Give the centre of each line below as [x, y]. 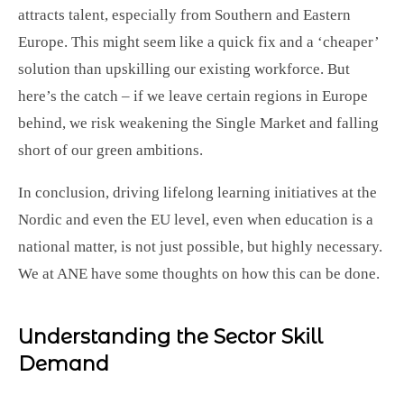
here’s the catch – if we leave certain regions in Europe [193, 96]
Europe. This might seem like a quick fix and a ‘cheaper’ [198, 42]
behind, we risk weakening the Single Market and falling [198, 123]
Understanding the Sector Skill [170, 337]
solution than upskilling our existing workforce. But [184, 69]
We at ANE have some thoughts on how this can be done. [199, 274]
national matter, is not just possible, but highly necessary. [200, 247]
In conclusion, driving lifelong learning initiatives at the [197, 193]
